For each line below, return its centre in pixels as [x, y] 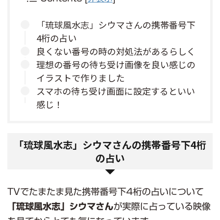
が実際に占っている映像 [162, 206]
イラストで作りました [81, 78]
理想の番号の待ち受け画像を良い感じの [116, 64]
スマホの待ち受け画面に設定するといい [116, 91]
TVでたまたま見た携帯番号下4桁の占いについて [106, 192]
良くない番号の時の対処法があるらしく [116, 51]
